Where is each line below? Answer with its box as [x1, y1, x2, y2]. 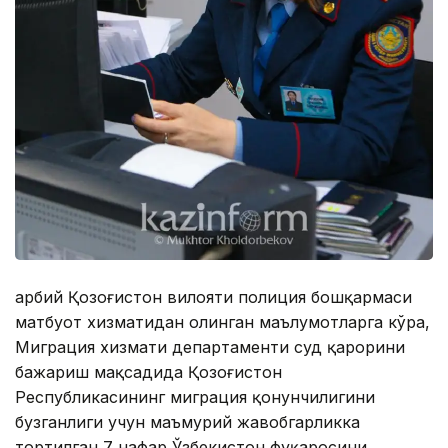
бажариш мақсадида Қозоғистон [15, 361, 282, 382]
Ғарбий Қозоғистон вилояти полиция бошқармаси [15, 286, 412, 307]
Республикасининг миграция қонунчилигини [15, 386, 375, 407]
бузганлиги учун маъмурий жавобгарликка [15, 411, 360, 432]
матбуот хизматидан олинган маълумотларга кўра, [15, 311, 430, 332]
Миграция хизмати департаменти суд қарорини [15, 336, 405, 357]
